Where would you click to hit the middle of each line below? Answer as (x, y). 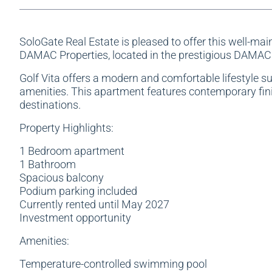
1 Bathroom (48, 164)
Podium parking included (78, 191)
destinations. (50, 105)
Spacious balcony (62, 178)
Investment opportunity (75, 218)
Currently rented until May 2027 (94, 204)
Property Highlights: (66, 128)
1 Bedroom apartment (72, 151)
